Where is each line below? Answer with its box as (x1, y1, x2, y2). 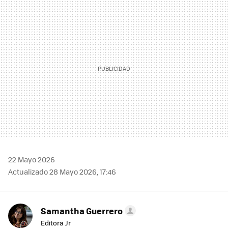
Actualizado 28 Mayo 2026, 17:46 (8, 166, 116, 177)
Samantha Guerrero (41, 205, 123, 217)
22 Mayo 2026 (8, 154, 55, 165)
